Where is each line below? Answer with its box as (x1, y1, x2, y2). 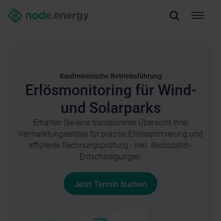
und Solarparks (60, 100, 161, 116)
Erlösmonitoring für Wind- (25, 82, 196, 99)
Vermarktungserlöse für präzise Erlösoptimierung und (18, 129, 203, 139)
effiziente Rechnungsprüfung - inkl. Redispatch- (29, 141, 192, 150)
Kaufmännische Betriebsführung (59, 72, 162, 80)
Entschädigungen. (79, 152, 142, 161)
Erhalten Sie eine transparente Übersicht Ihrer (33, 118, 188, 127)
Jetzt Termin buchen (74, 180, 147, 189)
